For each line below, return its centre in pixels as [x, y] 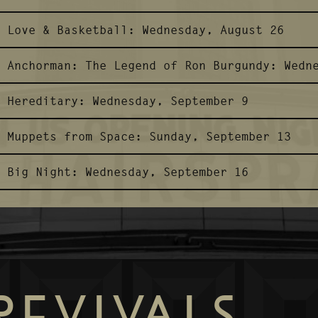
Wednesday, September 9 [170, 100]
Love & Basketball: [71, 29]
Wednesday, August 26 [213, 29]
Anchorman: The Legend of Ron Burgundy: [142, 65]
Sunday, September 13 [220, 136]
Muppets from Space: [74, 136]
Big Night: [42, 172]
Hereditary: [46, 100]
